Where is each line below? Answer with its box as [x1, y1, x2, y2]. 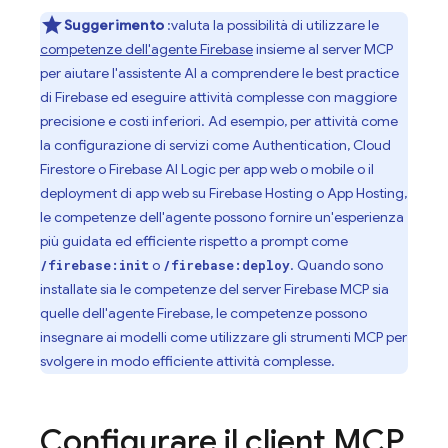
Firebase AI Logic [109, 160, 216, 178]
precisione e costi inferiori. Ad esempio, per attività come [40, 112, 398, 130]
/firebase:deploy [163, 257, 290, 273]
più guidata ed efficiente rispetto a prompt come [40, 232, 348, 250]
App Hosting [327, 184, 404, 202]
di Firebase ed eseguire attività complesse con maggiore [40, 88, 397, 106]
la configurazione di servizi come [40, 136, 252, 154]
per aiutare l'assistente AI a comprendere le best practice [40, 64, 399, 82]
